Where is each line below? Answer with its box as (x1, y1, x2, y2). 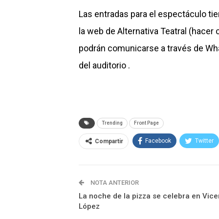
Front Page (134, 120, 159, 126)
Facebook (145, 137, 171, 145)
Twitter (195, 137, 214, 145)
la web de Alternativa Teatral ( (79, 26, 192, 37)
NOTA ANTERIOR (89, 179, 139, 187)
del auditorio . (79, 60, 130, 71)
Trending (102, 120, 123, 126)
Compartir (95, 138, 123, 145)
